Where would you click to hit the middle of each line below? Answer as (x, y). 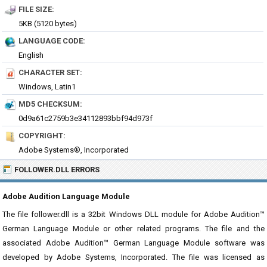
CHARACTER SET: (50, 72)
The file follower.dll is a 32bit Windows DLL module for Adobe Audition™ (133, 214)
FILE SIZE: (36, 9)
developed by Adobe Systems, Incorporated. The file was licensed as (133, 257)
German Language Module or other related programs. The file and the (133, 229)
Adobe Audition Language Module (66, 196)
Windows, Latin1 (47, 87)
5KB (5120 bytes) (48, 24)
